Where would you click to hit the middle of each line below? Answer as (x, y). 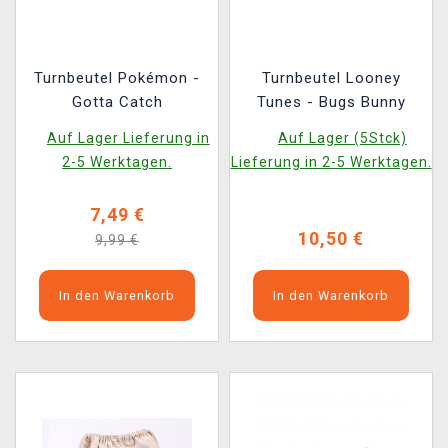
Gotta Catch (117, 102)
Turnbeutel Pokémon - (117, 78)
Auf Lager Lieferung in (128, 138)
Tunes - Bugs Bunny (331, 102)
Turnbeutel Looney (331, 78)
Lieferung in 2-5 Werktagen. (331, 162)
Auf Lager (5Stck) (342, 138)
